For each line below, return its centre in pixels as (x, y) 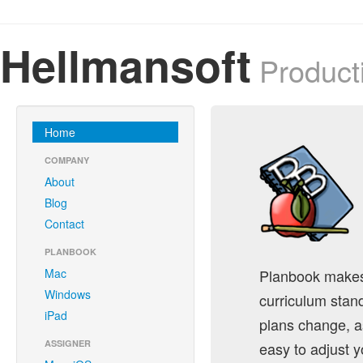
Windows (68, 294)
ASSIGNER (68, 343)
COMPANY (67, 160)
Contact (64, 224)
